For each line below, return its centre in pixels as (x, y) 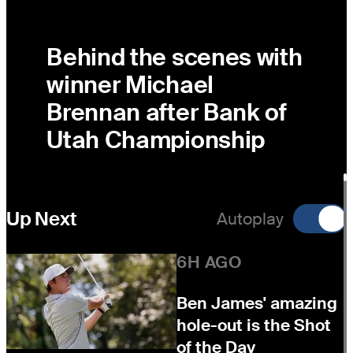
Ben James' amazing (257, 303)
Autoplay (250, 218)
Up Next (42, 219)
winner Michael (130, 85)
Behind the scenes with (175, 58)
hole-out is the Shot (254, 325)
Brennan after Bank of (167, 113)
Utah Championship (156, 140)
